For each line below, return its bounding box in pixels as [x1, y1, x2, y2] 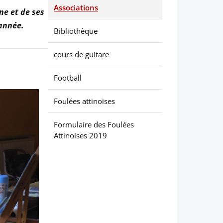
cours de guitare [54, 49, 109, 59]
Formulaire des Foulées [54, 119, 134, 129]
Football [54, 72, 82, 83]
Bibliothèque [54, 25, 98, 36]
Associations [54, 2, 98, 12]
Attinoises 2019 [54, 130, 107, 140]
